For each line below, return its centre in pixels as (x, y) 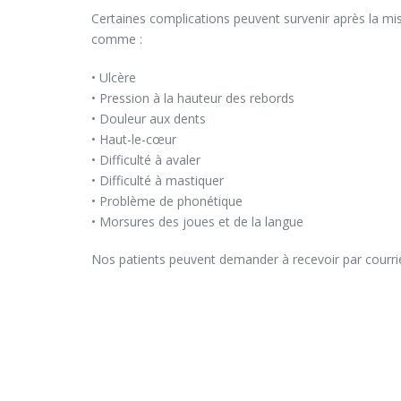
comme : (117, 39)
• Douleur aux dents (149, 118)
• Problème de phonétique (167, 200)
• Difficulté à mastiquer (158, 180)
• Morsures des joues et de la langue (197, 221)
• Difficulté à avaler (146, 159)
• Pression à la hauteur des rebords (193, 98)
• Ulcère (114, 77)
